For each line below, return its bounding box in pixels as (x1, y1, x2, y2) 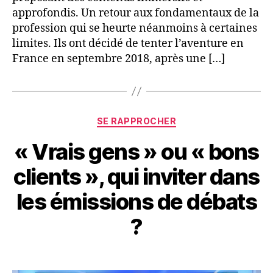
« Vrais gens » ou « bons (14, 138, 259, 165)
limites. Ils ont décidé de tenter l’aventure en (12, 37, 244, 51)
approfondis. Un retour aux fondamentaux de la (12, 6, 259, 21)
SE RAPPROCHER (96, 116, 177, 127)
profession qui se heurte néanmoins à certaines (12, 21, 257, 36)
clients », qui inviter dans (13, 163, 260, 190)
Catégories (136, 112, 190, 126)
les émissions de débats (16, 188, 257, 215)
